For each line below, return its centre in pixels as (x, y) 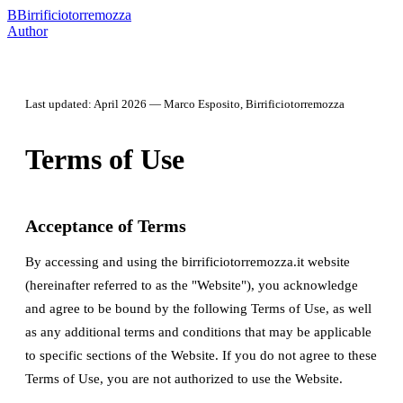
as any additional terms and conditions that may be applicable (198, 332)
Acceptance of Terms (106, 226)
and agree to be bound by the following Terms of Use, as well (198, 309)
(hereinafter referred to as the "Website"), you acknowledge (192, 285)
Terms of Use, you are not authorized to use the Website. (184, 379)
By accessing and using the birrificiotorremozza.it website (188, 262)
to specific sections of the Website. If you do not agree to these (201, 355)
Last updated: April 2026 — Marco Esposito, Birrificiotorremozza (185, 104)
